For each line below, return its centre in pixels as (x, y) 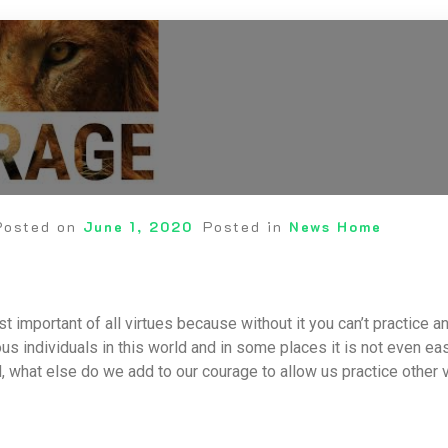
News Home (335, 226)
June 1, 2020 (137, 226)
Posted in (245, 226)
